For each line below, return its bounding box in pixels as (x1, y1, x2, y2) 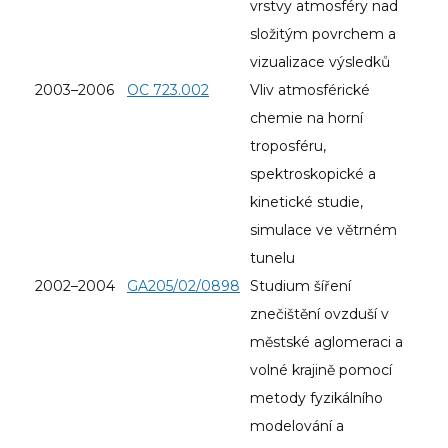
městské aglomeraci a (250, 332, 403, 351)
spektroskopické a (250, 164, 376, 183)
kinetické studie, (250, 192, 363, 211)
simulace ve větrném (250, 220, 397, 239)
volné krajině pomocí (250, 360, 392, 379)
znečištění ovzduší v (250, 304, 389, 323)
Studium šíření (250, 276, 351, 295)
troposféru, (250, 136, 326, 155)
